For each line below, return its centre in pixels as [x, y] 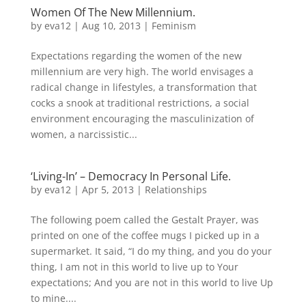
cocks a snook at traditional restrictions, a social [140, 103]
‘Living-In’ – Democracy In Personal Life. [130, 176]
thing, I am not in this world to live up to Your [134, 267]
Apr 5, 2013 [108, 190]
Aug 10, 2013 [111, 26]
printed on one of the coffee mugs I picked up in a [145, 235]
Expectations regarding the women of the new [136, 56]
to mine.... [53, 298]
